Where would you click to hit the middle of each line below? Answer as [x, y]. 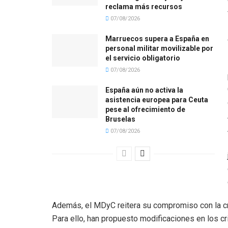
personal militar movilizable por [159, 48]
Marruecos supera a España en [157, 38]
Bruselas [120, 119]
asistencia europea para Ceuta [157, 99]
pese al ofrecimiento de [145, 109]
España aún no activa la [144, 90]
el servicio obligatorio [143, 58]
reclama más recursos [144, 6]
